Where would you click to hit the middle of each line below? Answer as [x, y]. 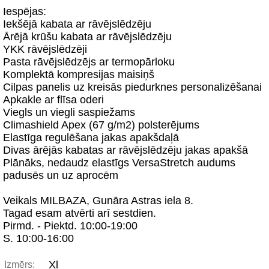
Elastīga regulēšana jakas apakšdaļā [91, 138]
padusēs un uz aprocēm [61, 175]
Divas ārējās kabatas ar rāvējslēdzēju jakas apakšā [125, 150]
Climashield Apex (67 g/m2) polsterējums [101, 125]
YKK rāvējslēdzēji [45, 49]
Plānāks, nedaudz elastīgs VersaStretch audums [119, 163]
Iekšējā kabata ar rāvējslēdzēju [77, 24]
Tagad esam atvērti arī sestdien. [80, 213]
